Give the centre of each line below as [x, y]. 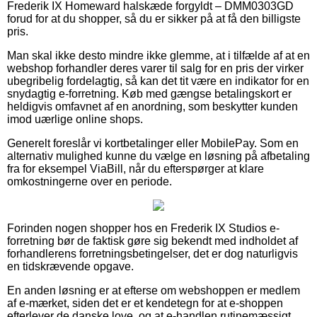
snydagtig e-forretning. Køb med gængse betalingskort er [149, 94]
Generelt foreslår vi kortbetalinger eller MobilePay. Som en [153, 144]
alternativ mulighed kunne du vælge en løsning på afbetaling [158, 156]
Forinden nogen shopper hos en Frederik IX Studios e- [143, 229]
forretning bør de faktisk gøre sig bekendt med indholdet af [152, 241]
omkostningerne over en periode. [90, 182]
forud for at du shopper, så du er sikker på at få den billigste [154, 19]
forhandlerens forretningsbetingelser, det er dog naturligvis [152, 254]
